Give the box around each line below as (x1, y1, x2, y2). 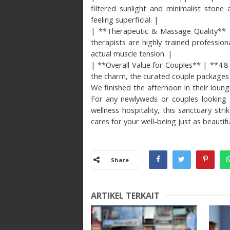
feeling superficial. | (90, 14, 159, 25)
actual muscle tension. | (90, 48, 172, 59)
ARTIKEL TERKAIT (90, 189, 160, 201)
